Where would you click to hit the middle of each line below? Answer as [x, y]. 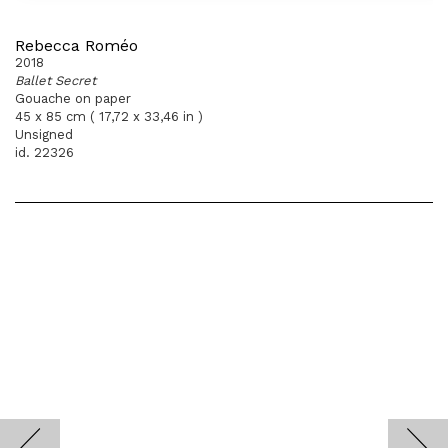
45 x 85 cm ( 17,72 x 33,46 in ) [109, 116]
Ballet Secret [55, 80]
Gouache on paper [73, 98]
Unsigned [44, 134]
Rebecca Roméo [76, 45]
